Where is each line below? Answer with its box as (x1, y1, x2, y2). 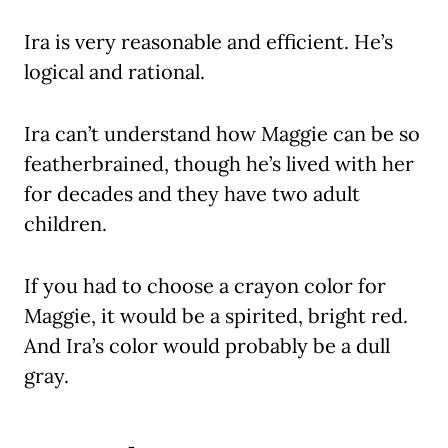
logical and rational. (24, 59, 205, 85)
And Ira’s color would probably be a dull (24, 333, 390, 359)
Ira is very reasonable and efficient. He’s (24, 29, 393, 55)
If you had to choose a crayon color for (24, 273, 386, 299)
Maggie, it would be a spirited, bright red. (24, 303, 408, 329)
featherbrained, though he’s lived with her (24, 151, 414, 177)
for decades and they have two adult (24, 181, 360, 207)
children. (24, 211, 107, 237)
